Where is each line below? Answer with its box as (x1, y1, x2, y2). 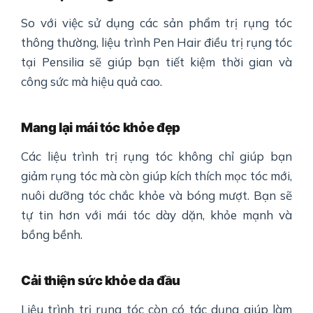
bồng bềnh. (21, 227, 82, 242)
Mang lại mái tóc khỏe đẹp (21, 119, 180, 136)
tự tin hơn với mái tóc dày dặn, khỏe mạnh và (21, 208, 292, 223)
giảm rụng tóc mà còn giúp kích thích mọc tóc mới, (21, 168, 292, 184)
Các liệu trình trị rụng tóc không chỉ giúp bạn (21, 149, 292, 164)
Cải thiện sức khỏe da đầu (21, 272, 180, 289)
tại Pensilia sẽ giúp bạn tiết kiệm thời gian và (21, 54, 292, 70)
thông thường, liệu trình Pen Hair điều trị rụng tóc (21, 35, 292, 50)
